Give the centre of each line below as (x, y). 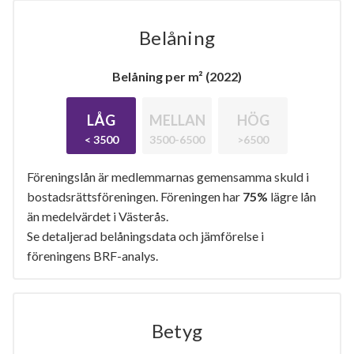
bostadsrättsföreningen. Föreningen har (135, 196)
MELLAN (177, 120)
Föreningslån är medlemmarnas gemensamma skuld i (168, 177)
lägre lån (292, 196)
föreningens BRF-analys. (92, 256)
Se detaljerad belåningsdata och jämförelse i (145, 236)
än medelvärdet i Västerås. (98, 216)
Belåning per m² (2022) (177, 76)
